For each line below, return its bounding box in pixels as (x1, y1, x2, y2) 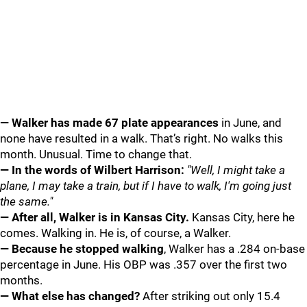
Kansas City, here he (189, 210, 295, 224)
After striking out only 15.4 (140, 289, 280, 303)
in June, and (219, 116, 282, 130)
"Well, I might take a (187, 163, 285, 177)
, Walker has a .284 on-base (164, 242, 305, 256)
